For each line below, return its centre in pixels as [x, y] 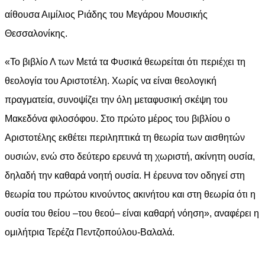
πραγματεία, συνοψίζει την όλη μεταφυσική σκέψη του [116, 100]
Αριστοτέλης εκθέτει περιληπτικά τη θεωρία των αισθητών [125, 138]
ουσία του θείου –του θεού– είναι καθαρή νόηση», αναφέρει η [132, 214]
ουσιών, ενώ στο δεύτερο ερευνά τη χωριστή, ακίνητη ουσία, [130, 157]
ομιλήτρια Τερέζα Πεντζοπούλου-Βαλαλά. [90, 232]
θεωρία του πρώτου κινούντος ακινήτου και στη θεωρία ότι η [130, 195]
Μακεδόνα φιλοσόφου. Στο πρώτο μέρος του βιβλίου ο [117, 119]
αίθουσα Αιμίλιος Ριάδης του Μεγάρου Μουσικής [106, 15]
